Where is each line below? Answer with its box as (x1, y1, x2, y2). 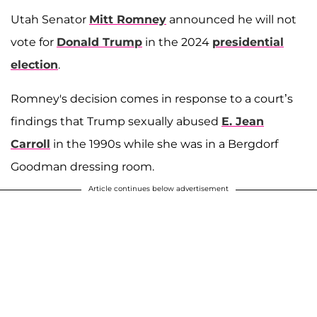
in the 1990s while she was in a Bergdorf (50, 137, 278, 151)
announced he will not (166, 12, 296, 26)
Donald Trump (57, 35, 142, 49)
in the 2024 (142, 35, 212, 49)
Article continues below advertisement (88, 183, 229, 193)
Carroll (11, 137, 50, 151)
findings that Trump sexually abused (11, 114, 221, 128)
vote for (11, 35, 57, 49)
